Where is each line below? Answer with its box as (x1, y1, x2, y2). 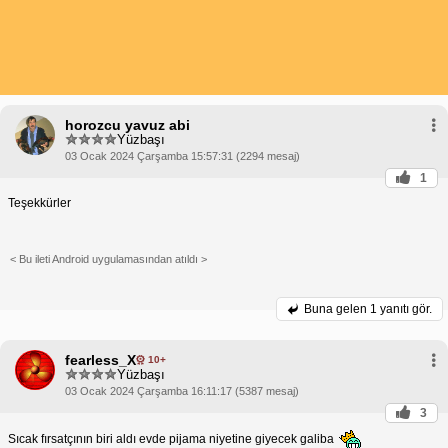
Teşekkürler (8, 195, 71, 210)
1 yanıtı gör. (370, 301, 432, 316)
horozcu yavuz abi (65, 116, 190, 133)
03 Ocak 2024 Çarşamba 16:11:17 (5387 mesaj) (65, 384, 299, 397)
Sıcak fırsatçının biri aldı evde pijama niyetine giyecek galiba (8, 431, 337, 446)
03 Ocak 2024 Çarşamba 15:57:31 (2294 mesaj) (65, 149, 300, 162)
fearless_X (65, 351, 136, 368)
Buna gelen (304, 301, 370, 316)
